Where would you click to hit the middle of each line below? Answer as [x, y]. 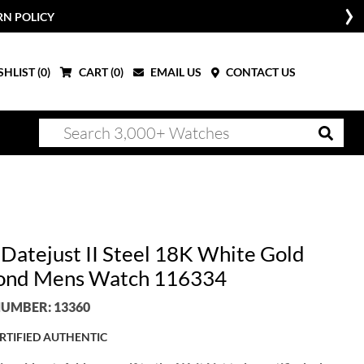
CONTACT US [260, 71]
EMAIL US [175, 71]
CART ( [95, 71]
